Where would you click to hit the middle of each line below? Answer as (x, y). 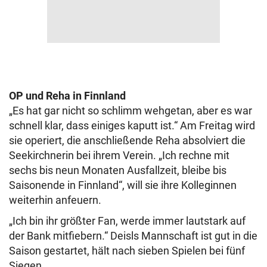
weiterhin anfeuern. (55, 200)
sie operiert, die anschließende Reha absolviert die (127, 140)
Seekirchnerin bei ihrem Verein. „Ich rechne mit (119, 155)
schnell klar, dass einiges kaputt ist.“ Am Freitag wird (132, 125)
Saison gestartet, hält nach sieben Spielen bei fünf (127, 251)
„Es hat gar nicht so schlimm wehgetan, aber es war (131, 111)
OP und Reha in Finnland (67, 96)
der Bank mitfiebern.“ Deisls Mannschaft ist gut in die (133, 236)
